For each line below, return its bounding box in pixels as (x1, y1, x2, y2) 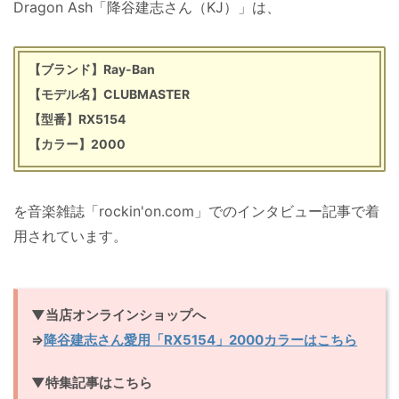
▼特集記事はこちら (31, 373, 152, 391)
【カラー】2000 (28, 135, 126, 151)
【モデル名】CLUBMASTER (28, 85, 190, 102)
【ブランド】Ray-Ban (28, 61, 155, 77)
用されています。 (13, 226, 127, 245)
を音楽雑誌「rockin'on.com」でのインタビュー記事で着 (13, 201, 379, 220)
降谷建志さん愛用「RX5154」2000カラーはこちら (44, 330, 357, 348)
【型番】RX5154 (28, 110, 126, 126)
